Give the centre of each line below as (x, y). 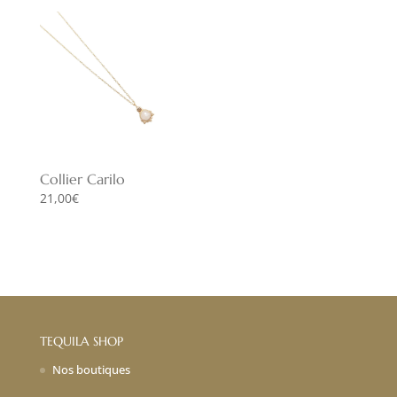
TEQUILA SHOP (81, 342)
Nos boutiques (91, 370)
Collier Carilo (82, 179)
